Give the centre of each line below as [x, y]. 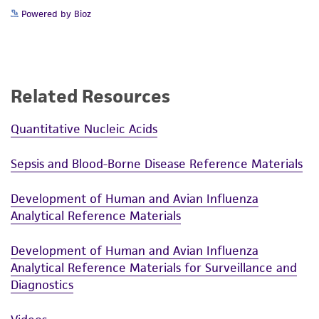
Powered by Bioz [55, 14]
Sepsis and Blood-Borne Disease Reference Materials [157, 163]
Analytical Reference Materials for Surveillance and [154, 267]
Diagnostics [42, 284]
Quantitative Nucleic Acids [84, 129]
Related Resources [90, 96]
